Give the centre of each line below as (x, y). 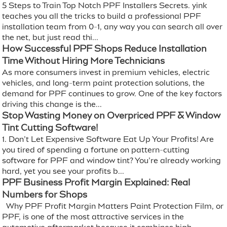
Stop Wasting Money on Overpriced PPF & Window (111, 116)
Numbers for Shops (45, 195)
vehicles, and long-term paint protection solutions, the (104, 83)
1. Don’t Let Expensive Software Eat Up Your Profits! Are (108, 139)
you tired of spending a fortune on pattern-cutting (96, 150)
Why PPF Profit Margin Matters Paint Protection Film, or (113, 206)
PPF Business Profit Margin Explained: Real (96, 183)
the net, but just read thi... (50, 37)
